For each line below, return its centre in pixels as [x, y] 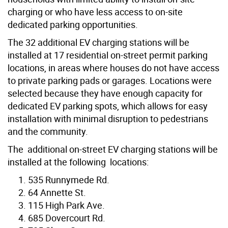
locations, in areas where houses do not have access [113, 67]
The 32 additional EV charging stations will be [98, 42]
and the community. [48, 131]
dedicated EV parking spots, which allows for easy [108, 106]
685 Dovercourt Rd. [67, 218]
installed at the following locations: [78, 162]
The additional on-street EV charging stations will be [113, 149]
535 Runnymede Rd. [69, 179]
